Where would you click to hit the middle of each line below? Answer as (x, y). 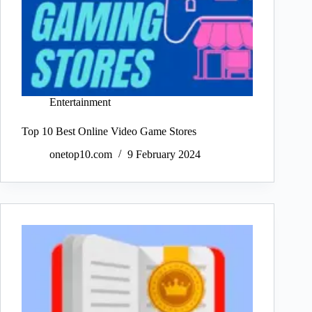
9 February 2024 (164, 155)
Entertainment (80, 102)
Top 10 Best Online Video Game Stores (109, 132)
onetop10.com (81, 155)
